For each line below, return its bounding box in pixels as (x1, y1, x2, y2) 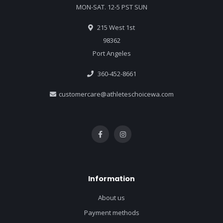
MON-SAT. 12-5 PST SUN (76, 2, 147, 12)
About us (98, 193, 125, 203)
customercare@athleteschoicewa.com (58, 90, 174, 99)
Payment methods (84, 208, 139, 218)
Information (88, 174, 135, 184)
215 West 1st (96, 23, 135, 32)
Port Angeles (92, 49, 131, 58)
